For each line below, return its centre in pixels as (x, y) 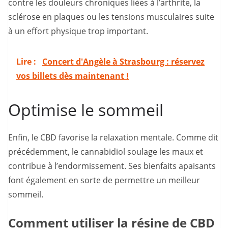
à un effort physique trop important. (78, 31)
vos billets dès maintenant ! (73, 76)
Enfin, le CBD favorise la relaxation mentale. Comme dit (113, 138)
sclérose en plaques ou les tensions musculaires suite (111, 17)
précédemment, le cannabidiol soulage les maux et (106, 152)
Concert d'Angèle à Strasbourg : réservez (123, 62)
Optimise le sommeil (86, 110)
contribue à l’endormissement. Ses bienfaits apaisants (112, 166)
